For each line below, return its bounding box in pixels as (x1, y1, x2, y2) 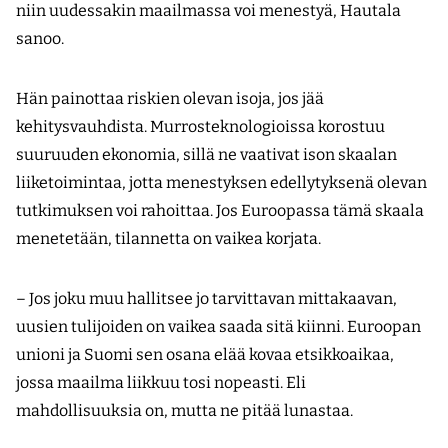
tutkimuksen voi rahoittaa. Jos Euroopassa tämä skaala (16, 201, 424, 221)
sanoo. (16, 29, 64, 49)
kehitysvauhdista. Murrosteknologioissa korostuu (16, 117, 385, 137)
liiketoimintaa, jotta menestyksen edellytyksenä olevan (16, 173, 427, 193)
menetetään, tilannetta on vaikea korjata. (16, 229, 321, 249)
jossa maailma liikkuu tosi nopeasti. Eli (16, 373, 306, 393)
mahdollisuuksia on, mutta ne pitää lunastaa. (16, 401, 353, 421)
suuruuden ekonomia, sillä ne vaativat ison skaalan (16, 145, 397, 165)
